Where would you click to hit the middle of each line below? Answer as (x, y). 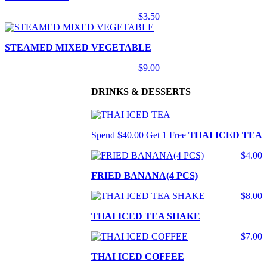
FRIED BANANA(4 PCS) (145, 176)
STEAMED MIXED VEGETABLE (78, 48)
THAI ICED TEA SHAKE (146, 216)
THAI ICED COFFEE (138, 257)
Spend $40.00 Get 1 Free (139, 135)
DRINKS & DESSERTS (141, 91)
